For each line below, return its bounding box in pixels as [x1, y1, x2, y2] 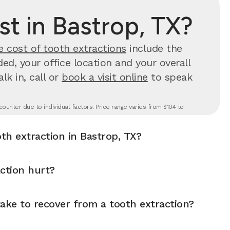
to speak [147, 71, 193, 83]
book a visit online [62, 71, 148, 83]
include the [126, 42, 182, 54]
